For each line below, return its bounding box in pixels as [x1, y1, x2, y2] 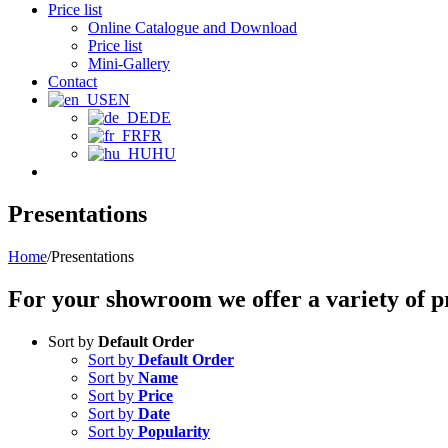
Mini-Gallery [88, 55, 170, 72]
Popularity [138, 422, 210, 440]
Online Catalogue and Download [88, 19, 297, 36]
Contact [48, 73, 97, 90]
